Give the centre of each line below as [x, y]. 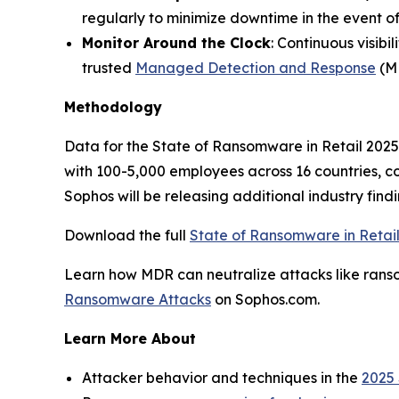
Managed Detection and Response [256, 67]
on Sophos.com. [265, 299]
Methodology [113, 106]
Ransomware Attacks [138, 299]
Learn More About [130, 338]
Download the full [127, 235]
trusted [109, 67]
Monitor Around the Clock [176, 42]
